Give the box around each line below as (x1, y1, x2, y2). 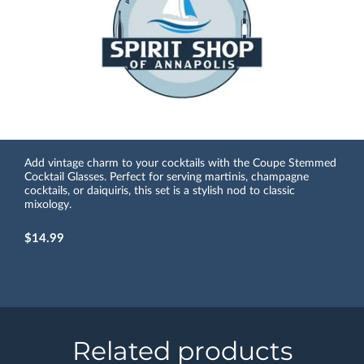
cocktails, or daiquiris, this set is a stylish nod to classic (24, 185, 295, 197)
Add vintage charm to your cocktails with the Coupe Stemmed (24, 158, 336, 170)
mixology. (24, 199, 71, 211)
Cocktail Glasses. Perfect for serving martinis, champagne (24, 171, 309, 184)
